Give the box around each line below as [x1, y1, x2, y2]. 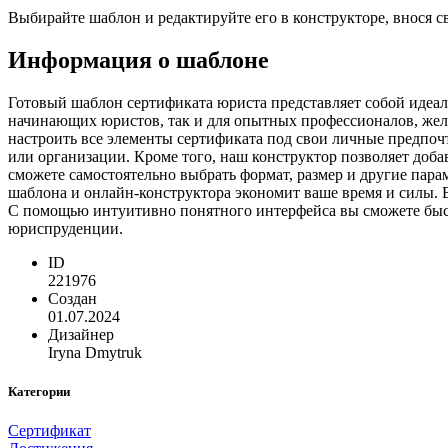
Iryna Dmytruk [48, 344, 142, 362]
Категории [8, 384, 70, 400]
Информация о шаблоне [8, 47, 269, 74]
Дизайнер [48, 326, 114, 344]
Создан [48, 290, 97, 308]
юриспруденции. [8, 220, 123, 238]
